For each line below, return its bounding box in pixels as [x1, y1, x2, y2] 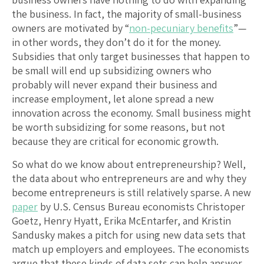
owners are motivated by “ [12, 21, 129, 35]
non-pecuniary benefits [129, 21, 233, 35]
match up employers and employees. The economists [12, 242, 249, 256]
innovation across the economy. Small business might [12, 105, 251, 120]
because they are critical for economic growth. [12, 134, 219, 148]
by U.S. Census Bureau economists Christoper [38, 199, 245, 213]
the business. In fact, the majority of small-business [12, 6, 242, 21]
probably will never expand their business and [12, 77, 217, 91]
